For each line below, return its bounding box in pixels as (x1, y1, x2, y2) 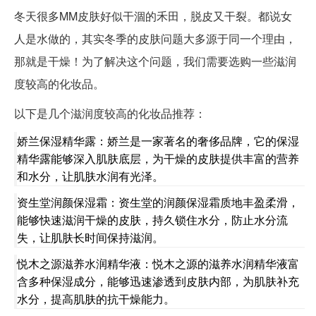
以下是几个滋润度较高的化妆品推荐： (14, 105, 206, 122)
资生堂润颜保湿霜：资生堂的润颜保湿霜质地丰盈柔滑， (17, 194, 299, 211)
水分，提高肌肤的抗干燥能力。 (17, 291, 175, 308)
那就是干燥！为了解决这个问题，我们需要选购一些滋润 (14, 53, 296, 70)
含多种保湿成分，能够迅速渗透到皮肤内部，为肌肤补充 (17, 273, 299, 290)
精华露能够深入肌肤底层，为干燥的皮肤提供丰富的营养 (17, 150, 299, 167)
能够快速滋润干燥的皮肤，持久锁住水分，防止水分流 (17, 212, 288, 229)
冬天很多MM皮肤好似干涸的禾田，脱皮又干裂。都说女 (14, 8, 292, 25)
